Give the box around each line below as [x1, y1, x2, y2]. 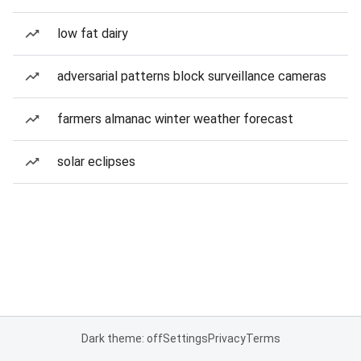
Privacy [207, 332, 246, 345]
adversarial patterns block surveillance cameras [57, 68, 326, 84]
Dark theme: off [81, 332, 163, 345]
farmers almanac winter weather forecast [57, 111, 293, 127]
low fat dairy [57, 26, 128, 41]
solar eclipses [57, 154, 135, 169]
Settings [162, 332, 208, 345]
